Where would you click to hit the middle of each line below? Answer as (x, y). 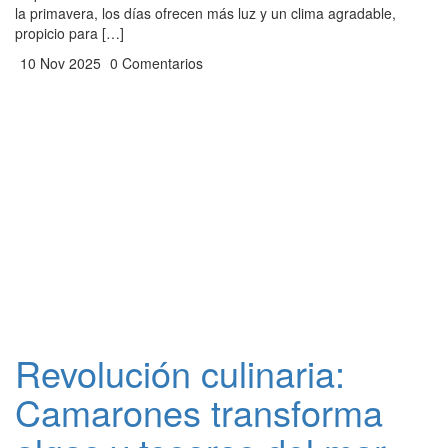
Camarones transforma (199, 411)
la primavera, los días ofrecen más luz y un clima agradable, (205, 13)
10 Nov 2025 (58, 63)
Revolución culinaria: (180, 372)
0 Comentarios (154, 63)
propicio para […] (69, 33)
